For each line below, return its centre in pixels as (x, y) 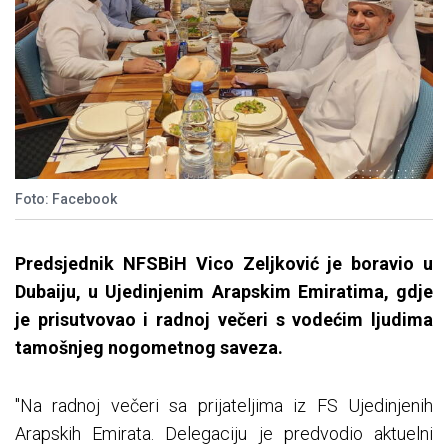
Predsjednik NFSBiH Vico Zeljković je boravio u (224, 264)
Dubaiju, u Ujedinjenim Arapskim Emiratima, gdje (224, 292)
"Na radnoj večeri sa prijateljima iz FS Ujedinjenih (224, 406)
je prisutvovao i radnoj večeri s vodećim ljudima (224, 320)
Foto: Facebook (66, 199)
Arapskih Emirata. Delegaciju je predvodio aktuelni (224, 434)
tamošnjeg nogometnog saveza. (149, 348)
